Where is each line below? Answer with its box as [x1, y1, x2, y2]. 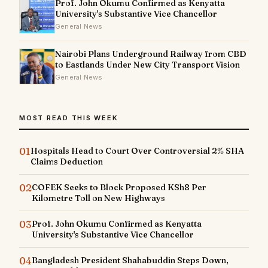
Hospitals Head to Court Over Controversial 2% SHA [31, 145, 244, 157]
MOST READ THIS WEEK [19, 114, 118, 123]
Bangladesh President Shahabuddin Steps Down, [32, 255, 229, 266]
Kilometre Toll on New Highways [32, 193, 165, 204]
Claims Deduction [31, 156, 103, 167]
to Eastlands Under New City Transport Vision [55, 59, 240, 71]
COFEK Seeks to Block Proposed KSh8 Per [32, 182, 206, 193]
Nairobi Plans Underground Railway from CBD [55, 48, 246, 60]
